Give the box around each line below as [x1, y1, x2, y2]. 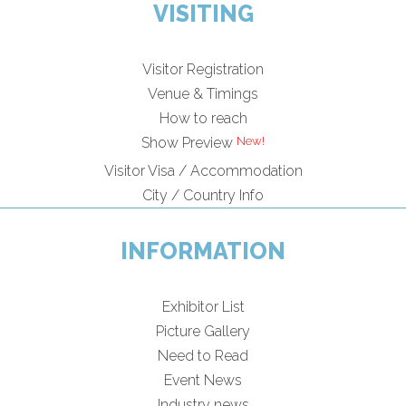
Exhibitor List [161, 297, 245, 315]
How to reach [159, 110, 247, 128]
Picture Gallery [156, 322, 250, 340]
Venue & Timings [148, 85, 258, 103]
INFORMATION [121, 237, 285, 265]
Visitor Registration [142, 61, 264, 79]
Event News [164, 371, 242, 389]
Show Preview [141, 134, 233, 152]
